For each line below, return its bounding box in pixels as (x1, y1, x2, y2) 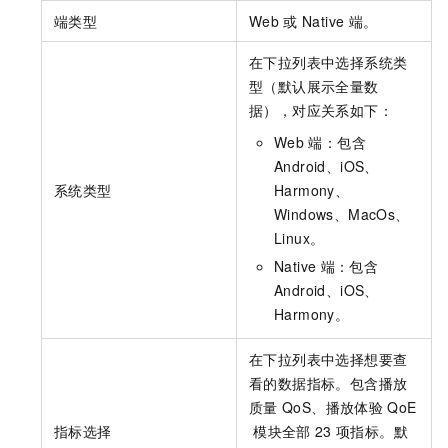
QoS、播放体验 (282, 397, 384, 418)
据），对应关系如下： (249, 100, 393, 121)
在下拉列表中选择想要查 (249, 349, 408, 370)
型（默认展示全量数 (249, 76, 379, 97)
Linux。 (274, 228, 325, 249)
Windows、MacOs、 (274, 204, 410, 225)
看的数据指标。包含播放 (249, 373, 408, 394)
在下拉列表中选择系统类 (249, 52, 408, 73)
